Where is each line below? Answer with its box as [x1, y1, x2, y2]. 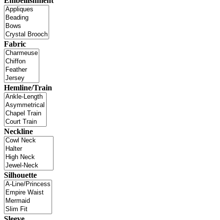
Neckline [4, 127, 33, 136]
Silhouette [4, 170, 37, 179]
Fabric [4, 39, 26, 48]
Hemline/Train [4, 83, 52, 92]
